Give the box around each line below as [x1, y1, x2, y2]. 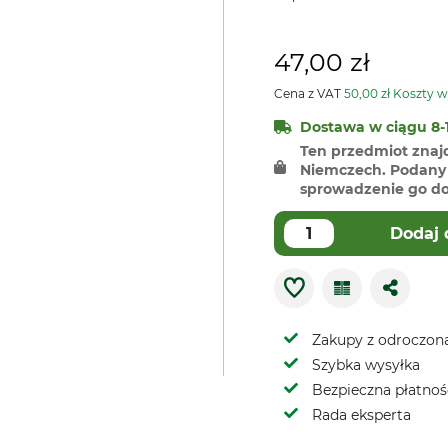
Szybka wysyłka [312, 356, 420, 374]
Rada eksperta [312, 406, 411, 424]
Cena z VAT [274, 86, 344, 101]
